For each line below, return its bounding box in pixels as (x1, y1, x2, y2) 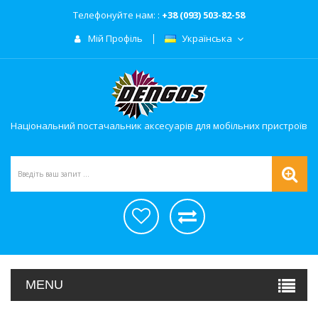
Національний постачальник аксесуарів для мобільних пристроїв (11, 119, 307, 133)
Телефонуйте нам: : (73, 9, 162, 21)
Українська (182, 32, 232, 45)
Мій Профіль (88, 32, 143, 45)
